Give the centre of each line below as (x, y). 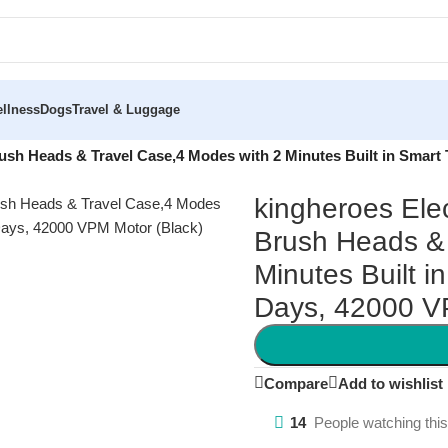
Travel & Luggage (126, 109)
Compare (295, 383)
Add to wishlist (390, 383)
